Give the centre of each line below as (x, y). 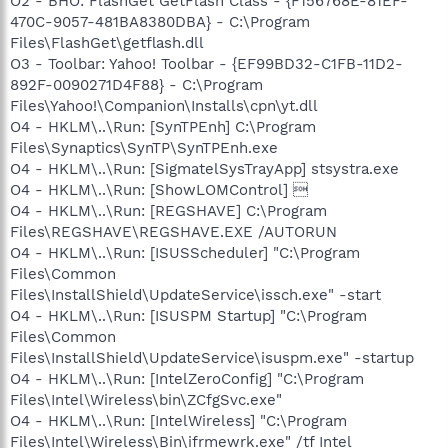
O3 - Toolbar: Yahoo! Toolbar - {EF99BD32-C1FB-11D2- (206, 63)
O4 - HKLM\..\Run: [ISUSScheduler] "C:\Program (185, 252)
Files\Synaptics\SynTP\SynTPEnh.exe (144, 147)
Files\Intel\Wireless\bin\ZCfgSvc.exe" (146, 399)
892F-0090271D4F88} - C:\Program (136, 84)
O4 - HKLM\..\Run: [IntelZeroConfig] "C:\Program (187, 378)
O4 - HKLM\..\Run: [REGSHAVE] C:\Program (168, 210)
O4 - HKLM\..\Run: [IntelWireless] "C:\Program (178, 420)
